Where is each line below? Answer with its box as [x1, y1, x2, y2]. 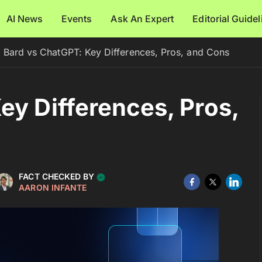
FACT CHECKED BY [19, 171, 97, 181]
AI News [6, 13, 43, 25]
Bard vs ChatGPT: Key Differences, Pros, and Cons [3, 46, 230, 58]
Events [61, 13, 92, 25]
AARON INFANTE [19, 182, 87, 192]
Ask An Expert [111, 13, 174, 25]
